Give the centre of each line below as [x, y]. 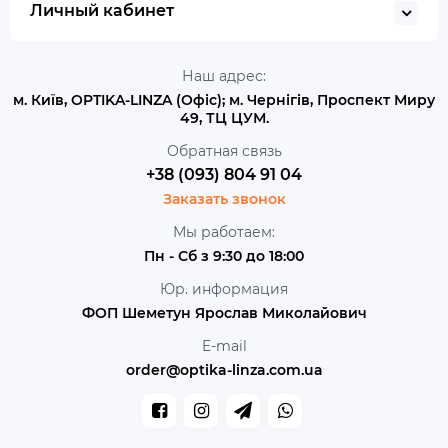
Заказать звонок [224, 199]
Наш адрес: [224, 76]
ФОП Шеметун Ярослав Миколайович [224, 313]
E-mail [224, 346]
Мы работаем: [224, 232]
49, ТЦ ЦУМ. [224, 118]
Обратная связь [224, 151]
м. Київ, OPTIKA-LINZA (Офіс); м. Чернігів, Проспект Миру [224, 100]
